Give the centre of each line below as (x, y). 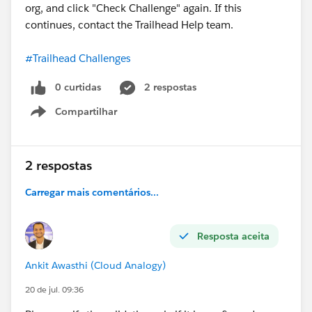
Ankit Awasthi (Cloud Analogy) (95, 265)
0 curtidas (78, 87)
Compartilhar (86, 111)
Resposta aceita (233, 236)
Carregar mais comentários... (92, 192)
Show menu (89, 119)
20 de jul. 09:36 (54, 289)
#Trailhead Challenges (78, 58)
